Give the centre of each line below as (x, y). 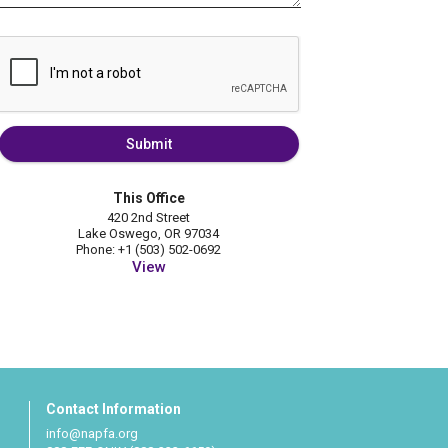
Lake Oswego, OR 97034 (149, 234)
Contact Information (113, 409)
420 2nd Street (149, 218)
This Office (148, 198)
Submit (148, 144)
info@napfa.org (91, 434)
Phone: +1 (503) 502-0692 (149, 250)
